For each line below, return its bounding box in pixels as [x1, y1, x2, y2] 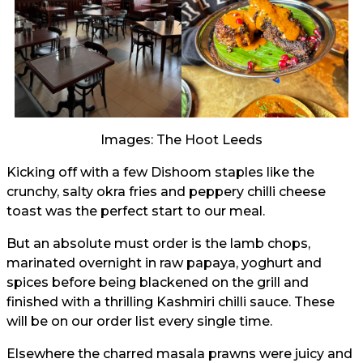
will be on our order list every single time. [6, 314, 272, 330]
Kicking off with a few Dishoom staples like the [6, 164, 314, 181]
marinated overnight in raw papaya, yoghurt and [6, 255, 322, 271]
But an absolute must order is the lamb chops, [6, 236, 310, 252]
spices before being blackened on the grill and [6, 275, 309, 291]
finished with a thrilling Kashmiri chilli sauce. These [6, 294, 335, 310]
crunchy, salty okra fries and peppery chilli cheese [6, 184, 326, 200]
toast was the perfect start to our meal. [6, 203, 265, 220]
